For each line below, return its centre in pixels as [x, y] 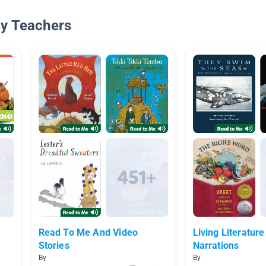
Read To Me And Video [88, 233]
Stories [54, 246]
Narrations [216, 246]
